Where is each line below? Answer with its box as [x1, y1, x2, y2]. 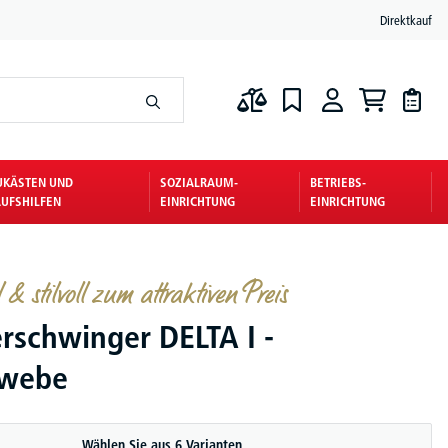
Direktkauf [380, 11, 432, 28]
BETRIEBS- [310, 174, 367, 190]
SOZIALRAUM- [160, 174, 239, 190]
